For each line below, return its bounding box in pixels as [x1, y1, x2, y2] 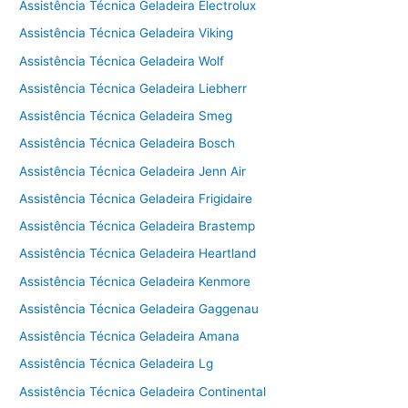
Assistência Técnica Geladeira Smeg [19, 108, 233, 124]
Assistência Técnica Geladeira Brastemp [19, 219, 256, 234]
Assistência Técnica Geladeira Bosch [19, 136, 236, 151]
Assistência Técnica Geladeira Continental [19, 383, 267, 399]
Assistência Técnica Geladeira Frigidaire [19, 190, 253, 206]
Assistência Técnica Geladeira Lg [19, 356, 214, 372]
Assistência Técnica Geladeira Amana [19, 329, 240, 344]
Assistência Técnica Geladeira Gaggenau [19, 301, 260, 316]
